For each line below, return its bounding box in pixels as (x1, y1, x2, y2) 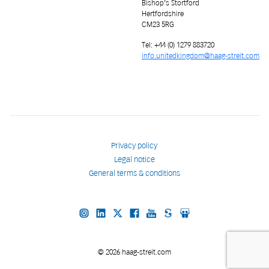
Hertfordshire (142, 9, 184, 18)
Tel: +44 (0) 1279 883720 (142, 40, 214, 49)
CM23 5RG (142, 20, 174, 29)
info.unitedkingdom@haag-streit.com (142, 51, 259, 60)
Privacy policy (111, 141, 158, 150)
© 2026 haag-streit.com (98, 247, 171, 256)
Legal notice (113, 155, 155, 164)
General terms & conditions (88, 169, 180, 178)
